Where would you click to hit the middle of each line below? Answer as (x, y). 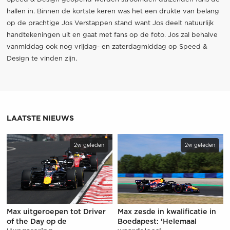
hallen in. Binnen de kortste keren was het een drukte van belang (113, 11)
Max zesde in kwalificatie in (167, 212)
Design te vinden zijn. (42, 59)
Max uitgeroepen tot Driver (56, 212)
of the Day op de (36, 222)
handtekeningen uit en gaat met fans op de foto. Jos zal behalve (112, 35)
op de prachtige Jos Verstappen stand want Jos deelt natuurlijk (110, 23)
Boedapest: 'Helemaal (157, 222)
